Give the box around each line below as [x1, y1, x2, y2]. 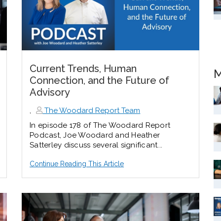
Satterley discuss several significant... [30, 141, 163, 149]
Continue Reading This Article [30, 160, 124, 168]
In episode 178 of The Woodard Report [30, 121, 171, 130]
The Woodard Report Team [42, 106, 141, 115]
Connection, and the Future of [30, 74, 170, 86]
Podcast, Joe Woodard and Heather [30, 131, 160, 140]
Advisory [30, 86, 71, 98]
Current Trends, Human [30, 63, 137, 74]
